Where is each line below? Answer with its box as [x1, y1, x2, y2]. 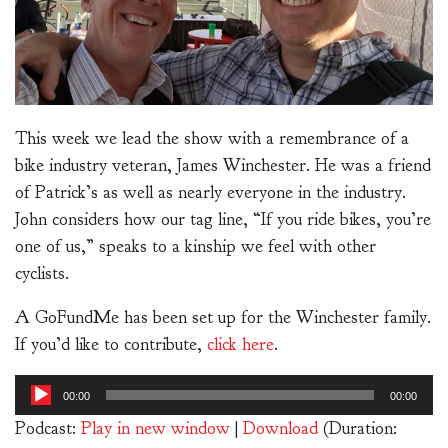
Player [14, 405, 65, 425]
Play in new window [81, 417, 230, 441]
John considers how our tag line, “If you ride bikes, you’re [15, 208, 431, 232]
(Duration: [318, 417, 397, 441]
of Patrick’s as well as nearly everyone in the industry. [15, 181, 406, 205]
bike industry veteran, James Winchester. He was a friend [15, 154, 431, 178]
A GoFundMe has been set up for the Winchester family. [15, 306, 431, 330]
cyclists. [15, 262, 69, 286]
